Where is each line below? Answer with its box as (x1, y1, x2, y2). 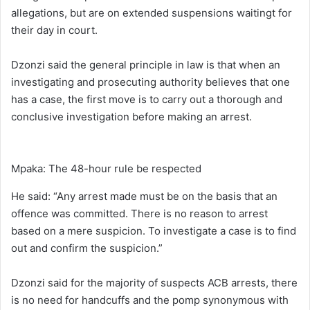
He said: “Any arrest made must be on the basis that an (11, 189, 277, 203)
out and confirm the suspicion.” (11, 241, 163, 255)
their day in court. (11, 23, 98, 37)
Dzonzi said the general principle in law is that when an (11, 57, 280, 71)
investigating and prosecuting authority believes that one (11, 75, 290, 89)
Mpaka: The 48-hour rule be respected (11, 161, 201, 175)
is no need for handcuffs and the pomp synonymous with (11, 293, 289, 307)
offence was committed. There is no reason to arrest (11, 206, 268, 220)
